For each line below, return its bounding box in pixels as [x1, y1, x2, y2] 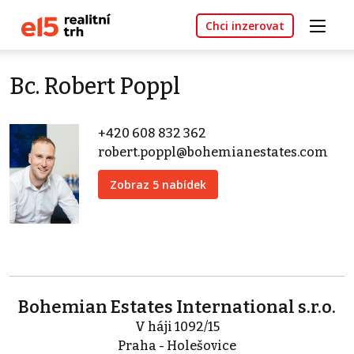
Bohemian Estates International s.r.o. [18, 296, 336, 318]
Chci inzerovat [205, 18, 284, 34]
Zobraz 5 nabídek [110, 177, 206, 193]
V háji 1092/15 [134, 319, 220, 335]
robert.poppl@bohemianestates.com [98, 145, 328, 160]
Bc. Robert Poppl [9, 73, 180, 101]
